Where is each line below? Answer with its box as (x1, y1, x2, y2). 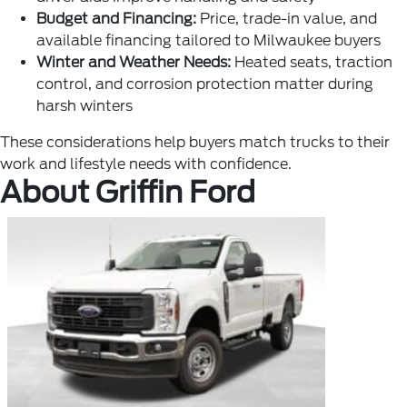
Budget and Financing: (36, 10, 196, 27)
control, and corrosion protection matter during (36, 75, 373, 93)
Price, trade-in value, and (196, 10, 377, 27)
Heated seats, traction (234, 54, 392, 71)
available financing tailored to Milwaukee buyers (36, 32, 381, 49)
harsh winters (36, 97, 133, 114)
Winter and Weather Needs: (36, 54, 234, 71)
